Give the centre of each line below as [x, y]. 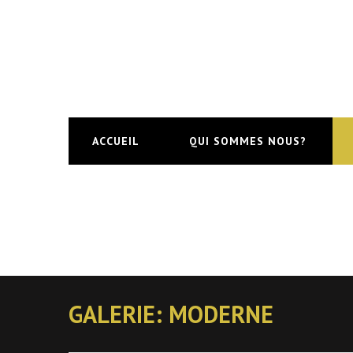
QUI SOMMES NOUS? [248, 141]
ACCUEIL [116, 141]
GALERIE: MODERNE [171, 314]
